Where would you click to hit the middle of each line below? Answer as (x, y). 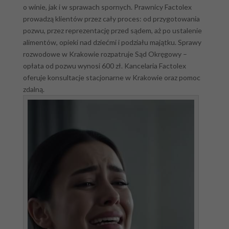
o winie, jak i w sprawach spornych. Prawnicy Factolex (107, 7)
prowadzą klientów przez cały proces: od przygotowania (111, 19)
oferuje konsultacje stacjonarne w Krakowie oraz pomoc (111, 78)
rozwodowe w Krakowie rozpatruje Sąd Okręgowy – (105, 54)
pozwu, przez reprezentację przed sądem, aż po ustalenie (112, 31)
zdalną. (33, 89)
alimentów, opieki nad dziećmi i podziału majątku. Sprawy (112, 42)
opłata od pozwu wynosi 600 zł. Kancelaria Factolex (104, 66)
